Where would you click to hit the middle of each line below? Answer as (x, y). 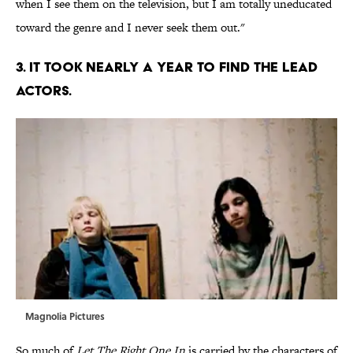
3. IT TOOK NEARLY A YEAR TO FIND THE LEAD (167, 67)
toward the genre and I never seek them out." (130, 28)
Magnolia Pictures (65, 316)
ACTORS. (44, 91)
